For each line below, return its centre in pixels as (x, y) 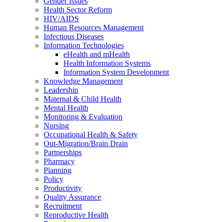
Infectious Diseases (74, 36)
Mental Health (66, 108)
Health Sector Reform (78, 9)
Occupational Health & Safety (91, 134)
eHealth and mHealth (97, 54)
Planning (57, 170)
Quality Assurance (72, 197)
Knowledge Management (83, 81)
